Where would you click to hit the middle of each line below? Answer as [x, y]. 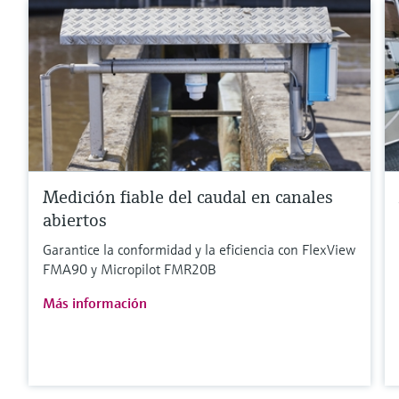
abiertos [75, 221]
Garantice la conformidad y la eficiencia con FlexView [199, 250]
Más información [95, 303]
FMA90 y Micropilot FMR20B [129, 269]
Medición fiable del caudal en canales [188, 198]
